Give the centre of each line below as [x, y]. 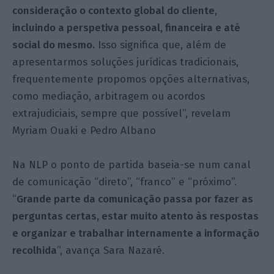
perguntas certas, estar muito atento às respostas [136, 217]
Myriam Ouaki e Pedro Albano [84, 131]
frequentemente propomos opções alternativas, [131, 80]
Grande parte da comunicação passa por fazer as [135, 199]
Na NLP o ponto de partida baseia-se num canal [132, 165]
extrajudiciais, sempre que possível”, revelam [122, 114]
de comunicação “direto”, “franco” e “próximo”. [125, 182]
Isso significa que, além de [161, 45]
